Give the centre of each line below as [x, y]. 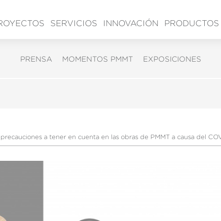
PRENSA [36, 59]
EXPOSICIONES [172, 59]
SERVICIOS [74, 23]
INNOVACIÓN [131, 23]
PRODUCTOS [192, 23]
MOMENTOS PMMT [97, 59]
